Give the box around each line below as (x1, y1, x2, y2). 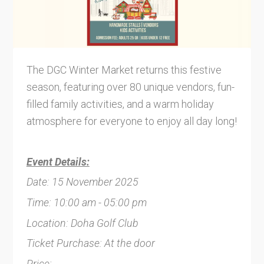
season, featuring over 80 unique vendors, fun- (26, 80, 235, 93)
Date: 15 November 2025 (26, 176, 138, 189)
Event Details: (26, 155, 90, 168)
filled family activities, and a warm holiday (26, 97, 214, 110)
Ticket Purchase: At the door (26, 237, 155, 250)
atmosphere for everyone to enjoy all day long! (26, 114, 237, 127)
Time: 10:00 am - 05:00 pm (26, 196, 147, 209)
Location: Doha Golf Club (26, 216, 138, 229)
